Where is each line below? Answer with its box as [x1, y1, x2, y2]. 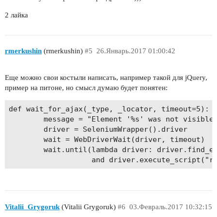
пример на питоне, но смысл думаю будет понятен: [5, 84, 168, 92]
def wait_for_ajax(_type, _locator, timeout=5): [8, 104, 209, 113]
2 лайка [5, 11, 28, 19]
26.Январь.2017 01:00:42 [96, 47, 175, 55]
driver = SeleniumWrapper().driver [8, 124, 187, 134]
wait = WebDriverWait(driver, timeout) [8, 135, 205, 144]
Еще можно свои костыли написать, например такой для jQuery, [5, 74, 207, 82]
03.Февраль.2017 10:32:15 [129, 202, 212, 211]
